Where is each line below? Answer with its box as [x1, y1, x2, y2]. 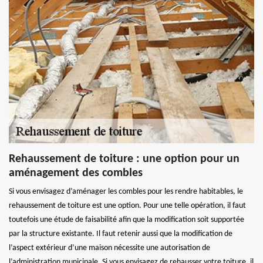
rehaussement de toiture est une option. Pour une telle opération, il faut [9, 201, 246, 210]
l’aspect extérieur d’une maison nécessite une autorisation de [9, 243, 210, 252]
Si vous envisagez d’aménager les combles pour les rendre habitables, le [9, 187, 243, 196]
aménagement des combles [9, 167, 143, 179]
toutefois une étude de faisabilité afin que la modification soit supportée [9, 215, 244, 224]
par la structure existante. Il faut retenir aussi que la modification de [9, 229, 232, 238]
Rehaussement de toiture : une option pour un [9, 153, 240, 165]
